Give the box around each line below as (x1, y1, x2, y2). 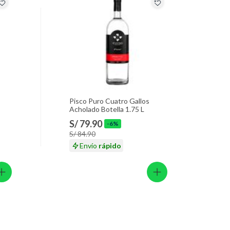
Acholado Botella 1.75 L (69, 105, 144, 114)
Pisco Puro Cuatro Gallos (69, 97, 149, 106)
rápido (98, 141, 121, 150)
